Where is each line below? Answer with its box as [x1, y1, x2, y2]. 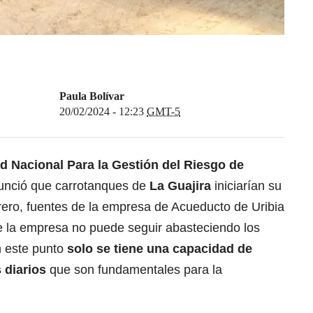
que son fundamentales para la [46, 263, 222, 277]
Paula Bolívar [59, 90, 124, 103]
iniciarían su [211, 179, 282, 194]
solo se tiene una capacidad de [64, 242, 252, 256]
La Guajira [150, 179, 211, 194]
